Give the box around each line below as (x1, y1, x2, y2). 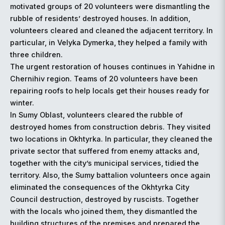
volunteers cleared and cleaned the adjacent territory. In (10, 26, 213, 35)
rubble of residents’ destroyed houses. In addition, (10, 14, 190, 23)
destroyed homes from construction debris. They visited (10, 123, 210, 132)
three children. (10, 50, 63, 59)
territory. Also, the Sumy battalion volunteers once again (10, 171, 210, 180)
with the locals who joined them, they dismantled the (10, 207, 197, 216)
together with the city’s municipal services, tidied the (10, 159, 199, 168)
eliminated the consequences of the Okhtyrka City (10, 183, 189, 192)
